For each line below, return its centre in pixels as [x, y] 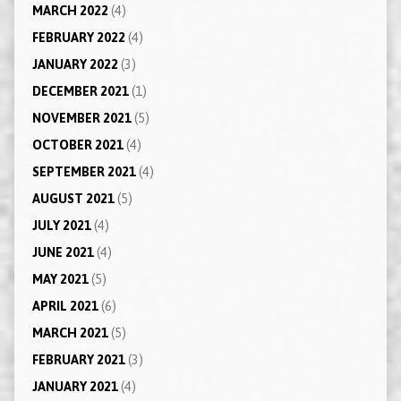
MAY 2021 [60, 279]
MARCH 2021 [70, 333]
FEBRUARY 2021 [78, 359]
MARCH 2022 [70, 10]
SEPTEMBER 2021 [84, 171]
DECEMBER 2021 [80, 91]
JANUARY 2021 [75, 386]
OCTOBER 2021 [77, 145]
